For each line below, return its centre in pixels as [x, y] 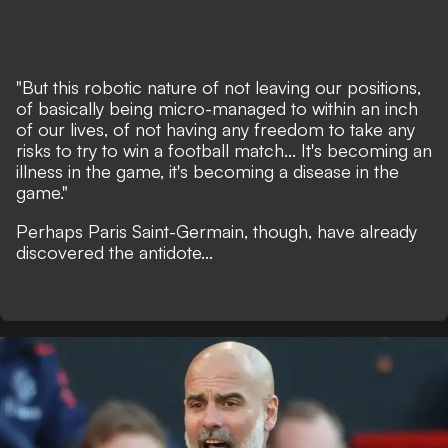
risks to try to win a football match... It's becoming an [224, 150]
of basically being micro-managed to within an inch [217, 108]
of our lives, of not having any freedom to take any [215, 129]
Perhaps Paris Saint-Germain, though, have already [216, 231]
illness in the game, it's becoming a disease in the [207, 171]
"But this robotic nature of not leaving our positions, [218, 87]
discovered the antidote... [114, 252]
